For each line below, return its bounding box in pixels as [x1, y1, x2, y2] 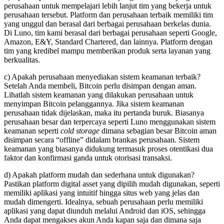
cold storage [60, 126, 101, 135]
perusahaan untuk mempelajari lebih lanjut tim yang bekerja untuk [4, 1, 211, 10]
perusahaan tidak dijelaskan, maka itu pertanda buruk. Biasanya [4, 108, 204, 117]
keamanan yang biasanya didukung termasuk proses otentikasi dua [4, 144, 213, 153]
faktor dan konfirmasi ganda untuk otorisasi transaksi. [4, 153, 172, 162]
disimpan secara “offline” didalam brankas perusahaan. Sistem [4, 135, 199, 144]
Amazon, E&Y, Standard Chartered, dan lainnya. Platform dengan [4, 37, 212, 46]
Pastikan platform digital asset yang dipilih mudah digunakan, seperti [4, 179, 220, 188]
